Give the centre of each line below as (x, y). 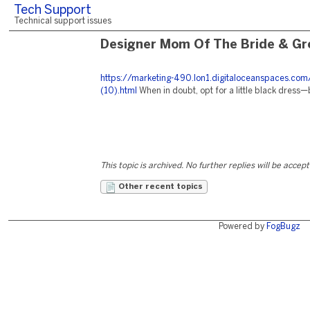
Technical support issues (63, 21)
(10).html (119, 91)
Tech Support (53, 11)
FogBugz (283, 227)
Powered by (242, 227)
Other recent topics (159, 187)
